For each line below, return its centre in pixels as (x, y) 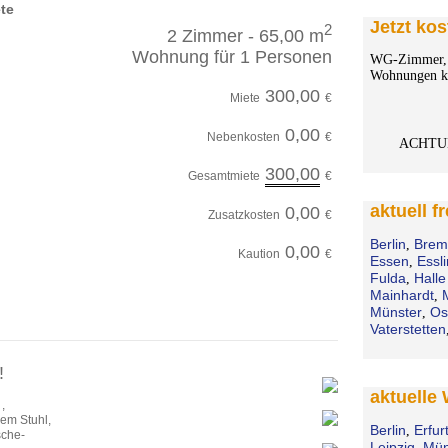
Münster (395, 311)
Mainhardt (401, 294)
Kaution (258, 253)
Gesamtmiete (223, 175)
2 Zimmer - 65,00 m (245, 35)
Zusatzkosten (243, 214)
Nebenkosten (243, 136)
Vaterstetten (407, 328)
